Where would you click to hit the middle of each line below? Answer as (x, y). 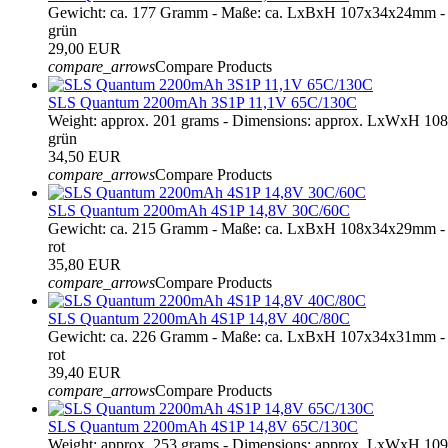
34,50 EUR (84, 156)
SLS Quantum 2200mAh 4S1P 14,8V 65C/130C (203, 426)
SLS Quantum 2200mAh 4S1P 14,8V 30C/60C (199, 210)
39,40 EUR (84, 372)
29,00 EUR (84, 48)
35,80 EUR (84, 264)
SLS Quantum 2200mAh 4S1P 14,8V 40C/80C (199, 318)
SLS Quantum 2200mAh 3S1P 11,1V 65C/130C (202, 102)
